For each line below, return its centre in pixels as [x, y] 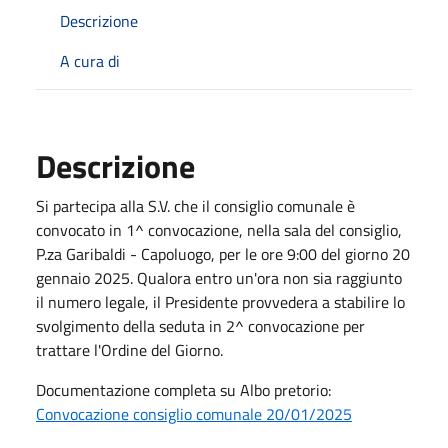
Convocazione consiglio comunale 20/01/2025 [194, 413]
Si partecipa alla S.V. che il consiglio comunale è [195, 205]
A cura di [90, 60]
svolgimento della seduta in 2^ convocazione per [200, 325]
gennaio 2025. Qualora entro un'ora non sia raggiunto [219, 277]
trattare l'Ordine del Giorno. [129, 349]
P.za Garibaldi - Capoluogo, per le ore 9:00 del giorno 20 [223, 253]
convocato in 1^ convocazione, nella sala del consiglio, [219, 229]
